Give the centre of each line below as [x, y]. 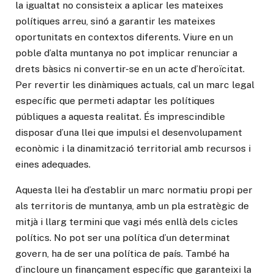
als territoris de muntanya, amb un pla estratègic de [132, 206]
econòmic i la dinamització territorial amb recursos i [133, 149]
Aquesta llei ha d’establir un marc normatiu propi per [134, 190]
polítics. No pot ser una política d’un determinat [123, 238]
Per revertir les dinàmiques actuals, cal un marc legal [135, 85]
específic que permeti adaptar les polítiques [115, 101]
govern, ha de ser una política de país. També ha [122, 254]
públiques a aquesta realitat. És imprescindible [120, 117]
